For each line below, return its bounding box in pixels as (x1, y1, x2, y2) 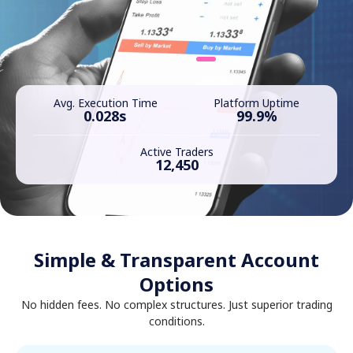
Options (139, 271, 214, 297)
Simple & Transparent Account (34, 247, 319, 273)
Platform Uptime (214, 95, 300, 110)
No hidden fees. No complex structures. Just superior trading (20, 297, 333, 312)
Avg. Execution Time (53, 95, 158, 110)
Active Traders (139, 144, 214, 159)
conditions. (148, 314, 205, 329)
